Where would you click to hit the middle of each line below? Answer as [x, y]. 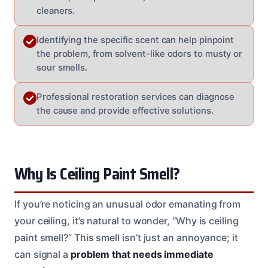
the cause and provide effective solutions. [125, 110]
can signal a [42, 254]
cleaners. [56, 10]
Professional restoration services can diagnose [136, 97]
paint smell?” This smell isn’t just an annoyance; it [126, 237]
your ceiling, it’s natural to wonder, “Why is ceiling [127, 220]
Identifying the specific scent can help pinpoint [135, 40]
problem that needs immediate [142, 254]
